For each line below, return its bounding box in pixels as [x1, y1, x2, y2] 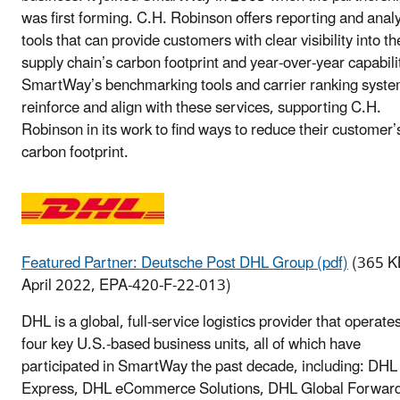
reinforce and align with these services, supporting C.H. [21, 91, 381, 124]
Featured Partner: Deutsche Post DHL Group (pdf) [21, 246, 348, 279]
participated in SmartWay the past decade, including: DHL [21, 350, 397, 383]
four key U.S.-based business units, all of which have [21, 328, 361, 361]
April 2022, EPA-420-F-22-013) [21, 269, 231, 302]
